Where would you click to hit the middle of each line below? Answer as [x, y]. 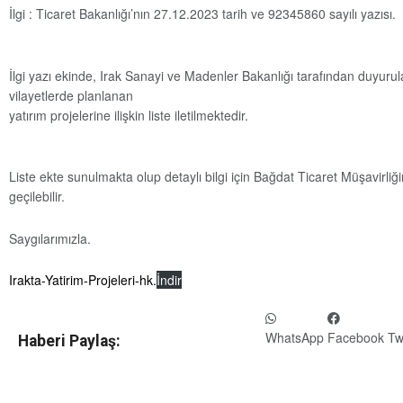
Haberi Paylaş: [69, 340]
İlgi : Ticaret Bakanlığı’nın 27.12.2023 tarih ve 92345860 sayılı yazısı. [202, 14]
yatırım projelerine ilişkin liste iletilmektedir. [129, 115]
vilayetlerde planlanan [71, 95]
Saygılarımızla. [50, 238]
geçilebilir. [37, 197]
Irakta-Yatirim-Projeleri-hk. [83, 280]
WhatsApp [295, 338]
